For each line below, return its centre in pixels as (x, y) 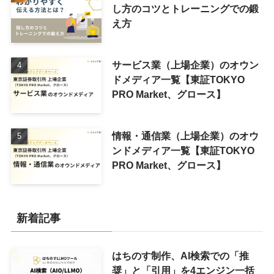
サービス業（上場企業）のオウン (185, 65)
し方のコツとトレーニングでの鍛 (185, 8)
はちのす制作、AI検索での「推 (180, 256)
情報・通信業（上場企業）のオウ (185, 135)
